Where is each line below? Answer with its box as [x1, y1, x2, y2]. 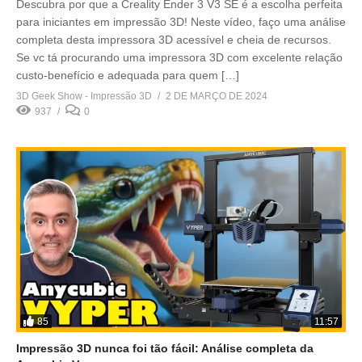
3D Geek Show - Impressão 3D [16, 90, 152, 102]
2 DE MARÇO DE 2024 [166, 90, 267, 102]
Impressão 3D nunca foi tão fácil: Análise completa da [16, 342, 314, 356]
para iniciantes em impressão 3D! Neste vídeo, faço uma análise [16, 15, 346, 28]
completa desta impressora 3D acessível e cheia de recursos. [16, 32, 331, 46]
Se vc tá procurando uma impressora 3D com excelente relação [16, 50, 343, 64]
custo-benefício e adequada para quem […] [16, 68, 239, 82]
